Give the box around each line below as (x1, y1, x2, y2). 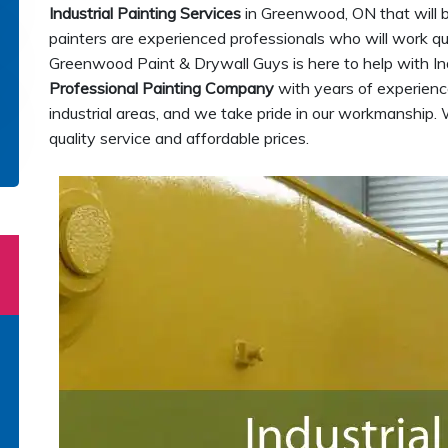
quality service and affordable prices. (49, 128, 309, 148)
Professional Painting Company (49, 78, 274, 98)
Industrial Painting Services (49, 3, 241, 23)
